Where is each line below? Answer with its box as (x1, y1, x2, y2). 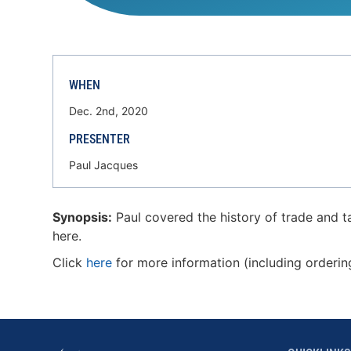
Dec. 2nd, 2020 (69, 104, 149, 118)
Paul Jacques (69, 158, 139, 172)
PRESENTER (69, 132, 131, 147)
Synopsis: (52, 209, 113, 226)
